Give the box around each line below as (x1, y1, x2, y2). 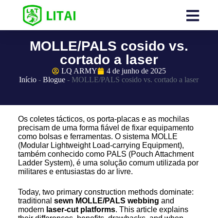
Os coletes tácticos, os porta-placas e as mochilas (18, 115, 189, 124)
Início (19, 75, 37, 84)
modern (18, 205, 46, 214)
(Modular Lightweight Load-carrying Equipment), (18, 141, 184, 150)
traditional (18, 197, 54, 205)
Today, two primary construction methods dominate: (18, 188, 194, 197)
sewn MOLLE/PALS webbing (54, 197, 161, 205)
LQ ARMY (61, 67, 97, 75)
